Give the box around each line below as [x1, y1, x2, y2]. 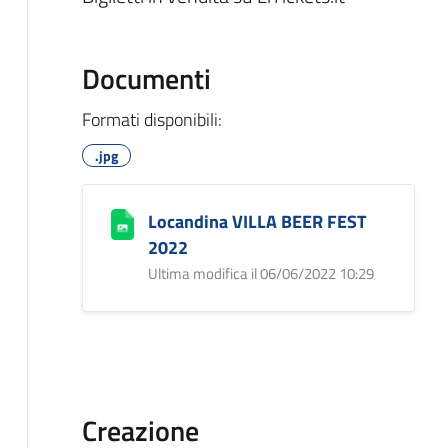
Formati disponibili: [81, 105, 222, 133]
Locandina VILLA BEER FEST [147, 207, 366, 235]
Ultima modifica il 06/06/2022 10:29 [147, 261, 374, 285]
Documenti [81, 56, 211, 100]
